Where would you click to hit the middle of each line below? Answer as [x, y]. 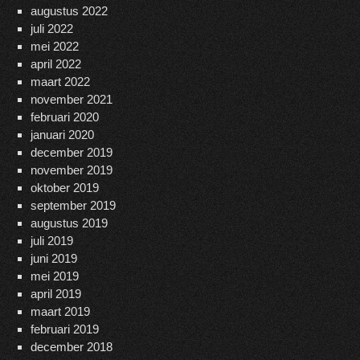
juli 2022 [51, 29]
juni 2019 [53, 258]
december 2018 [71, 347]
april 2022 [55, 64]
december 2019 [71, 152]
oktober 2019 [64, 188]
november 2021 [71, 99]
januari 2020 [62, 135]
